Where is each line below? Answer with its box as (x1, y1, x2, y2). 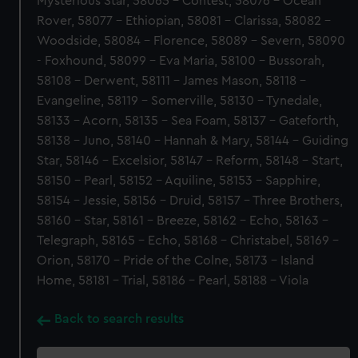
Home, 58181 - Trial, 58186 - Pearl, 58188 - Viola (37, 274, 309, 287)
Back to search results (54, 312, 185, 325)
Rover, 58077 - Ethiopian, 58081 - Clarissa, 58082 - (37, 14, 332, 27)
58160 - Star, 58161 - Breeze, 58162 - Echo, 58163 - (37, 214, 329, 227)
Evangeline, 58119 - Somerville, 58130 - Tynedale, (37, 94, 323, 107)
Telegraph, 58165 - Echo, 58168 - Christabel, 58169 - (37, 234, 340, 247)
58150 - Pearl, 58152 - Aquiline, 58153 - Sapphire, (37, 174, 321, 187)
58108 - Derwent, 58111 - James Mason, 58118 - (37, 74, 307, 87)
